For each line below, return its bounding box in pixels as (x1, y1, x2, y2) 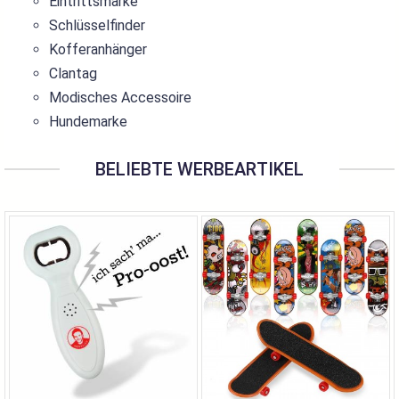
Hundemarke (49, 113, 127, 130)
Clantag (49, 65, 97, 82)
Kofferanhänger (49, 41, 147, 58)
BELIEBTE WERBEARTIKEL (95, 159, 304, 180)
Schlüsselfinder (49, 17, 145, 34)
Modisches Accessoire (49, 89, 191, 106)
